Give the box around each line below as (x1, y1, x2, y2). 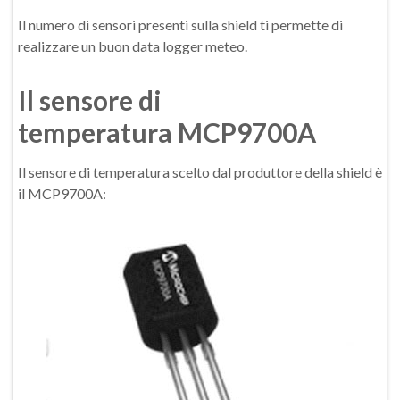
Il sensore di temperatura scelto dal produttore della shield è (18, 163, 382, 180)
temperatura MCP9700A (18, 116, 316, 148)
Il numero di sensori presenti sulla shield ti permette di (18, 16, 343, 33)
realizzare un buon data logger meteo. (18, 37, 247, 54)
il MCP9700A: (18, 185, 106, 202)
